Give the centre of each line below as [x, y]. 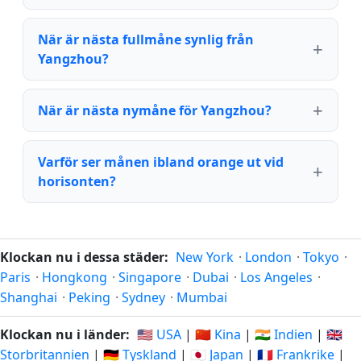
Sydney [143, 297]
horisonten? [77, 181]
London [268, 257]
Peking [89, 297]
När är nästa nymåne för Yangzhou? [155, 110]
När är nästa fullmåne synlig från [146, 39]
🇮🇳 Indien [284, 334]
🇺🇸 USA [159, 334]
